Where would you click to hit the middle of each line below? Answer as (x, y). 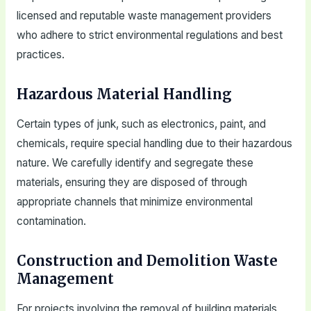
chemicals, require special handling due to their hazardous (154, 144)
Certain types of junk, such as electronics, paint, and (141, 124)
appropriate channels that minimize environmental (134, 202)
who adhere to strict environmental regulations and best (149, 35)
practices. (40, 55)
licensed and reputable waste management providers (144, 16)
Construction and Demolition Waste (147, 261)
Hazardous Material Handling (124, 94)
